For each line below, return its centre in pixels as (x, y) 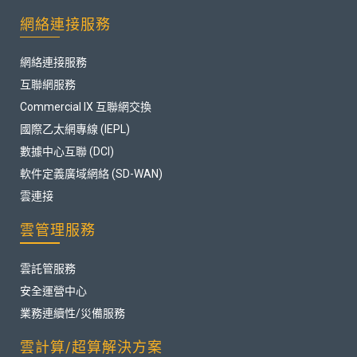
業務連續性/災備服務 (73, 313)
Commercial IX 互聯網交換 (86, 106)
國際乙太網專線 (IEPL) (75, 129)
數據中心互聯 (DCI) (67, 151)
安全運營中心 (53, 290)
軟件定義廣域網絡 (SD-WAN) (91, 173)
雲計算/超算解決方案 (91, 347)
